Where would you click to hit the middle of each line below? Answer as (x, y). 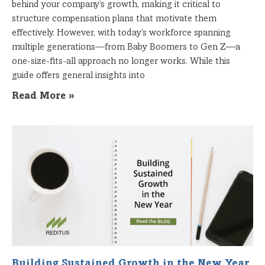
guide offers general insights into (78, 75)
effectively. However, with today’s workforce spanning (121, 33)
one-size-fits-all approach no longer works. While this (121, 61)
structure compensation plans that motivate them (114, 19)
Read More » (43, 96)
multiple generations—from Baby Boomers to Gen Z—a (126, 47)
